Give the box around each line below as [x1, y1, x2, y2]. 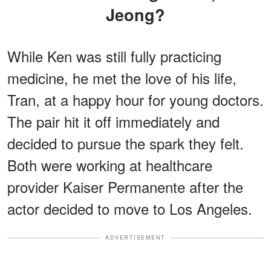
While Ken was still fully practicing [7, 45, 221, 67]
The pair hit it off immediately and [7, 111, 220, 132]
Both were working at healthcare [7, 154, 212, 176]
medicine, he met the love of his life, [7, 67, 237, 89]
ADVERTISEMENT [105, 233, 166, 242]
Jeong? [106, 3, 165, 27]
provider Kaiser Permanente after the [7, 176, 243, 198]
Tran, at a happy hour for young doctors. [7, 89, 264, 111]
